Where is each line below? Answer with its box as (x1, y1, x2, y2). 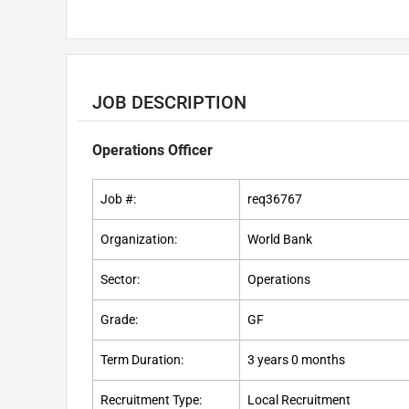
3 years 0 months (247, 352, 345, 369)
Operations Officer (92, 142, 213, 160)
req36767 (247, 192, 302, 208)
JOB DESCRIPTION (92, 91, 246, 114)
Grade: (100, 312, 138, 329)
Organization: (100, 232, 177, 248)
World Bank (247, 232, 312, 248)
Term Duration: (100, 352, 184, 369)
